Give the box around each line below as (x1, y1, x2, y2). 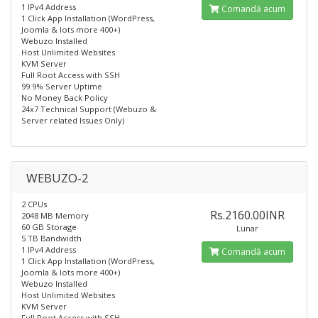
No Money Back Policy (21, 92, 108, 103)
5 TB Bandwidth (21, 233, 82, 243)
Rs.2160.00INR (210, 207, 285, 223)
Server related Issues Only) (21, 115, 124, 126)
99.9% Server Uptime (21, 81, 102, 92)
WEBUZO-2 (26, 170, 89, 186)
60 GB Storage (21, 221, 77, 232)
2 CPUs (21, 199, 47, 209)
